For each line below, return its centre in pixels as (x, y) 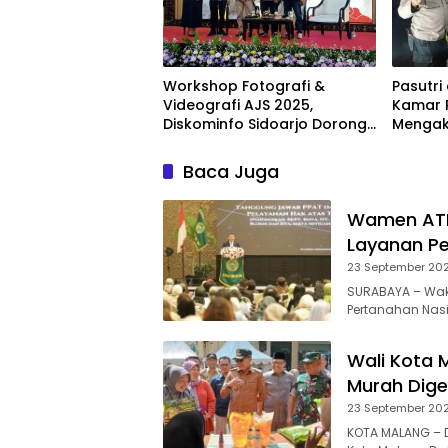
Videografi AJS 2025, (238, 104)
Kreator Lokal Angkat (240, 142)
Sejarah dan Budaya (237, 161)
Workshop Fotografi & (244, 85)
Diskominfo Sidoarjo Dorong (265, 123)
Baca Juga (231, 171)
